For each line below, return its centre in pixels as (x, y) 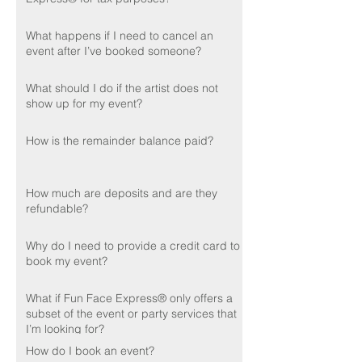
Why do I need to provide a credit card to (133, 245)
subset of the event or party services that (131, 313)
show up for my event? (84, 103)
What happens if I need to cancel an (120, 35)
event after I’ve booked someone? (114, 51)
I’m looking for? (65, 328)
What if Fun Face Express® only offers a (129, 298)
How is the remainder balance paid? (120, 140)
